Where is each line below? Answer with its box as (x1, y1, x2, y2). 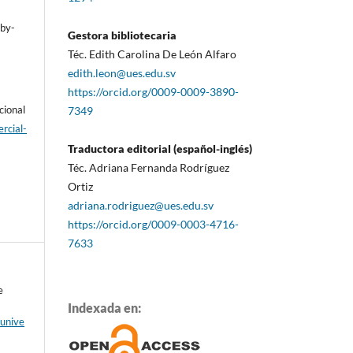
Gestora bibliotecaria (68, 28, 176, 42)
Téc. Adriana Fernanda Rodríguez (68, 160, 229, 174)
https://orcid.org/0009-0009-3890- (68, 84, 239, 98)
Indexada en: (68, 299, 141, 315)
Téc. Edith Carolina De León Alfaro (68, 46, 236, 61)
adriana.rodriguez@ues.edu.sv (68, 198, 214, 212)
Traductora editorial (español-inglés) (68, 141, 252, 155)
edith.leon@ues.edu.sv (68, 65, 178, 80)
